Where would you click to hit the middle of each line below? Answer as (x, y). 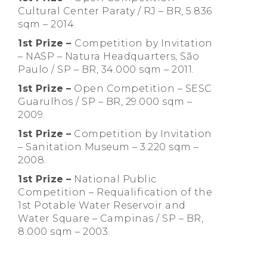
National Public (114, 179)
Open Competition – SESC (142, 89)
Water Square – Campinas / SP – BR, (111, 219)
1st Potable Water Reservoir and (102, 206)
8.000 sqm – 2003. (64, 232)
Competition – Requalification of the (115, 193)
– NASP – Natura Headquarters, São (109, 57)
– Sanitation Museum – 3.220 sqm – (108, 147)
